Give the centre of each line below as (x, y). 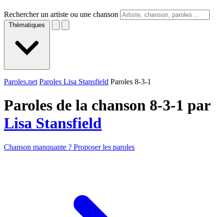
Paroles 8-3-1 (131, 82)
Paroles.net (21, 82)
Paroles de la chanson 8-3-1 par (107, 105)
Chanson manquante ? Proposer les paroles (69, 147)
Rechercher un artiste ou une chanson (61, 14)
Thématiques (27, 25)
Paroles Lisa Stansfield (74, 82)
